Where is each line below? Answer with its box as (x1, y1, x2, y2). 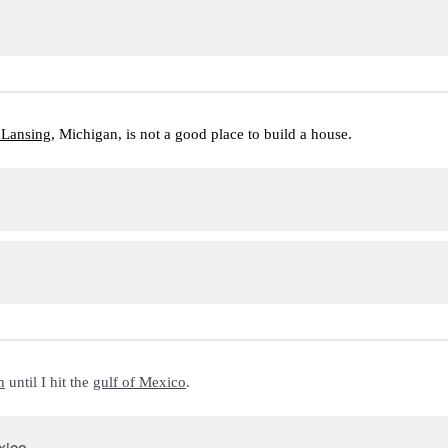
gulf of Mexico (93, 374, 186, 390)
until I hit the (5, 374, 93, 390)
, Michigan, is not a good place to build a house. (51, 126, 352, 142)
